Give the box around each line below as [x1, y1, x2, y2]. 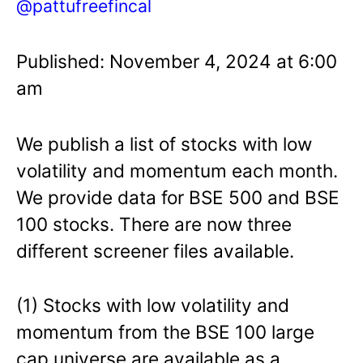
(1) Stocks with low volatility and [16, 293, 289, 316]
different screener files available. [16, 239, 294, 262]
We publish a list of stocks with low [16, 132, 312, 155]
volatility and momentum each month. [16, 159, 338, 181]
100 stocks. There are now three [16, 212, 292, 235]
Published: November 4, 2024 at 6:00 [16, 49, 337, 72]
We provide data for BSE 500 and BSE [16, 186, 340, 208]
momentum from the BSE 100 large [16, 320, 314, 343]
